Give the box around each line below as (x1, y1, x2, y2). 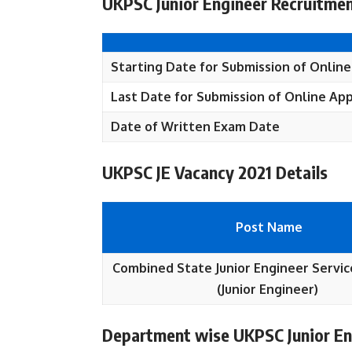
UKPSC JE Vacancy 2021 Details (102, 161, 328, 183)
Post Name (233, 219, 302, 235)
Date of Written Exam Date (111, 119, 280, 134)
